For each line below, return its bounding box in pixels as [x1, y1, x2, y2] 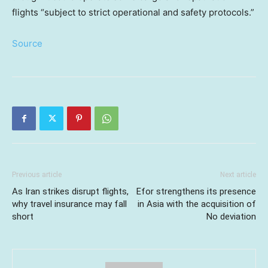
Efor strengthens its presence [136, 186, 256, 197]
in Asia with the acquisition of [138, 199, 256, 210]
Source [12, 38, 42, 50]
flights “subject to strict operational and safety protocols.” [12, 7, 254, 19]
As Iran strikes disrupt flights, [12, 186, 129, 197]
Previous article [12, 170, 62, 179]
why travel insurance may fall [12, 199, 127, 210]
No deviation [206, 211, 256, 223]
